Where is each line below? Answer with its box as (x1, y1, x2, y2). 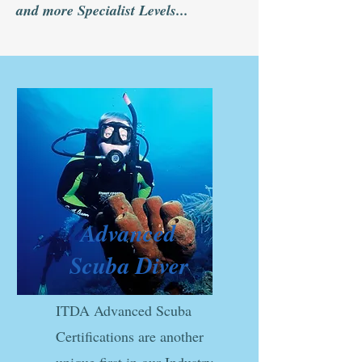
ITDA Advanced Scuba (56, 301, 192, 320)
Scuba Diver (69, 249, 188, 281)
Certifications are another (56, 326, 204, 346)
